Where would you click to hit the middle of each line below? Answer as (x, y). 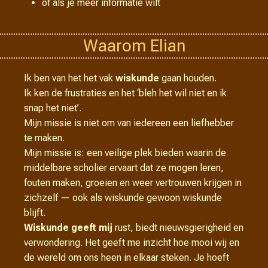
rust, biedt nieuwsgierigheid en (178, 228)
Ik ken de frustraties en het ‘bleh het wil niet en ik (125, 93)
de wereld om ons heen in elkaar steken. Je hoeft (127, 258)
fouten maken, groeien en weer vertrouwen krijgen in (133, 183)
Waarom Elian (134, 46)
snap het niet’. (53, 108)
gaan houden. (189, 78)
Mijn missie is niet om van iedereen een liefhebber (129, 123)
